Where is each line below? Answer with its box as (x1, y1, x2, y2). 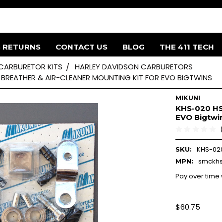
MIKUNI (175, 93, 200, 102)
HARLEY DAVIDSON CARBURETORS (74, 61, 193, 72)
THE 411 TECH (159, 42, 214, 52)
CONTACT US (55, 42, 108, 52)
